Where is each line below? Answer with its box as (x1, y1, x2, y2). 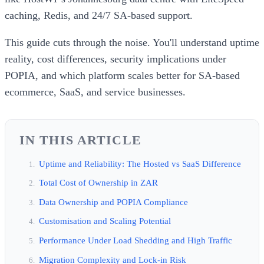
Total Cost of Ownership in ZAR (39, 177, 158, 188)
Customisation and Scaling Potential (39, 216, 171, 226)
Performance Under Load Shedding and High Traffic (39, 235, 232, 245)
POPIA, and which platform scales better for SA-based (5, 69, 240, 81)
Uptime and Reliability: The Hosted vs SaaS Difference (39, 158, 241, 169)
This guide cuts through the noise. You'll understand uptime (5, 36, 259, 48)
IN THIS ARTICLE (19, 132, 141, 147)
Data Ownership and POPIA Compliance (39, 196, 188, 207)
